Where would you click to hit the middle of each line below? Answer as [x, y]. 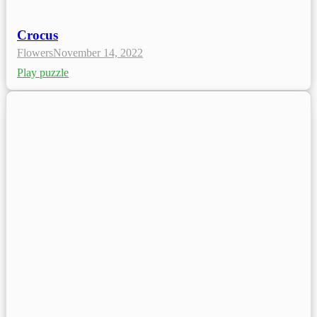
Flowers [35, 53]
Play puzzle [43, 73]
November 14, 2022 [98, 53]
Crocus [38, 35]
